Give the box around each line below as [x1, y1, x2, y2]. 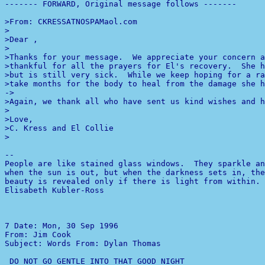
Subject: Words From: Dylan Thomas [5, 239, 161, 248]
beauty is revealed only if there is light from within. [5, 177, 260, 186]
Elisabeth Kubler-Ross [5, 186, 104, 195]
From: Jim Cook [5, 230, 76, 239]
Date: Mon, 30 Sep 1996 [14, 221, 123, 230]
